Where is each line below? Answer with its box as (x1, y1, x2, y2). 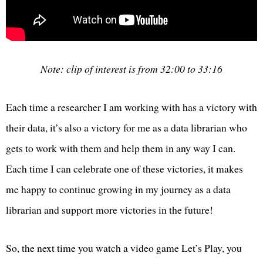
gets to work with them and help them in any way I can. (6, 141, 235, 156)
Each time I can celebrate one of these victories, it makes (6, 161, 243, 176)
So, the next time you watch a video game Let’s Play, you (6, 241, 242, 255)
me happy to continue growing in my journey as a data (6, 182, 231, 197)
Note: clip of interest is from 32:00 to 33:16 (41, 62, 222, 76)
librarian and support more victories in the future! (6, 203, 213, 217)
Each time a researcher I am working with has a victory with (6, 100, 257, 114)
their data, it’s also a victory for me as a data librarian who (6, 120, 247, 135)
